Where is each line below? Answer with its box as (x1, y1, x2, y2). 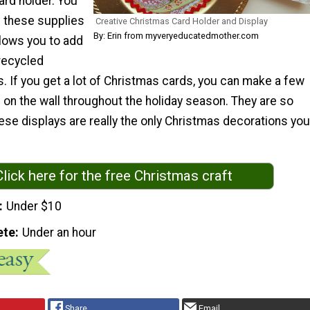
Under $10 (6, 199, 62, 213)
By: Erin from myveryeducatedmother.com (93, 30, 259, 41)
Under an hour (22, 225, 97, 239)
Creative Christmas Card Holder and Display (95, 15, 268, 26)
